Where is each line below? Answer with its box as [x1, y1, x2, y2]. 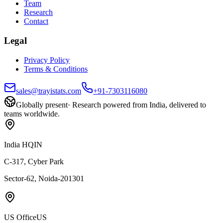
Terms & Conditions [24, 64, 88, 73]
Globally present [16, 100, 68, 109]
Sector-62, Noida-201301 [4, 174, 84, 183]
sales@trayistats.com [16, 86, 81, 95]
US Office [4, 213, 36, 222]
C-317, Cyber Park [4, 157, 64, 166]
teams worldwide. [4, 109, 60, 118]
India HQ [4, 140, 34, 149]
